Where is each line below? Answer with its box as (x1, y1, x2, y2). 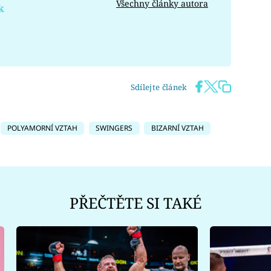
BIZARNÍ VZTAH (151, 122, 204, 133)
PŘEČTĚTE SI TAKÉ (70, 193, 201, 214)
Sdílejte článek (130, 81, 188, 93)
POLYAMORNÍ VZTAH (7, 122, 77, 133)
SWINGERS (96, 122, 133, 133)
